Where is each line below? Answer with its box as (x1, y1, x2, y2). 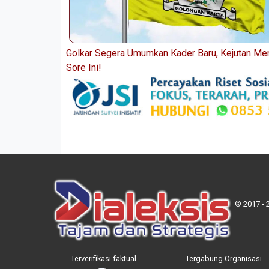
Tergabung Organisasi (185, 253, 262, 263)
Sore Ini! (66, 62, 101, 74)
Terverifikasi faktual (70, 253, 136, 263)
